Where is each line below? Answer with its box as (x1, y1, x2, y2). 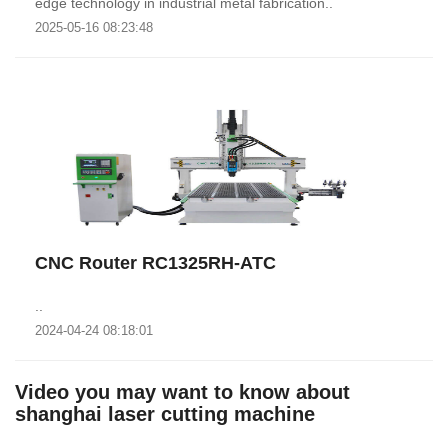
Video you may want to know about (15, 381, 350, 403)
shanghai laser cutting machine (15, 403, 315, 425)
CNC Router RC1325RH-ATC (35, 253, 276, 273)
